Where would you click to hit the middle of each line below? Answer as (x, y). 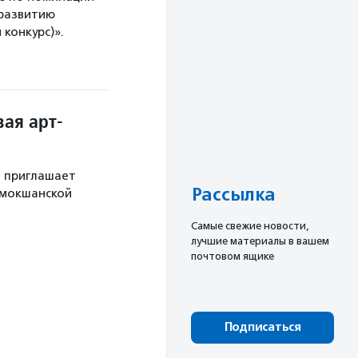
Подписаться (263, 327)
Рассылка (233, 195)
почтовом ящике (233, 256)
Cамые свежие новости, (250, 225)
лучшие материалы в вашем (260, 241)
